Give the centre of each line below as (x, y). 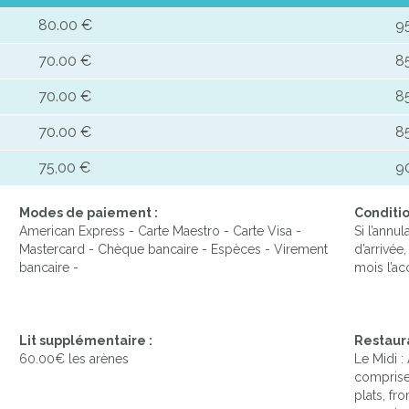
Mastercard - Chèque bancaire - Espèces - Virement (173, 250)
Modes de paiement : (89, 213)
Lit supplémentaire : (86, 341)
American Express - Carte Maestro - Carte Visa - (160, 231)
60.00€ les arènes (74, 359)
